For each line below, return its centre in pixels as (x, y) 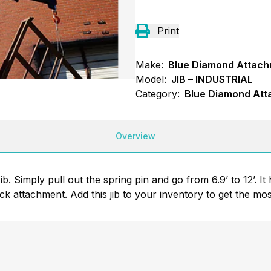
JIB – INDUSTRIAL (212, 79)
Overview (135, 135)
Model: (151, 79)
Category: (158, 93)
